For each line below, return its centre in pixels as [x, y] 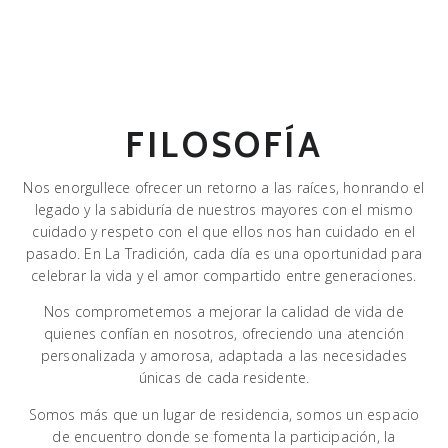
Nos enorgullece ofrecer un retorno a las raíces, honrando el [224, 187]
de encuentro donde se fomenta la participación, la [224, 436]
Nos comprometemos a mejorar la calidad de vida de [224, 312]
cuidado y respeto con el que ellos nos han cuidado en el [224, 231]
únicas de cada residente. [224, 378]
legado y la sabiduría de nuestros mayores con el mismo [224, 209]
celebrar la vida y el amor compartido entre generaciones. [224, 275]
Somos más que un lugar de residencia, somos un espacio [224, 414]
